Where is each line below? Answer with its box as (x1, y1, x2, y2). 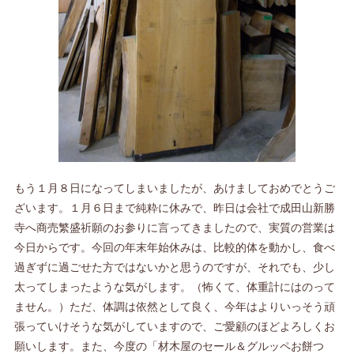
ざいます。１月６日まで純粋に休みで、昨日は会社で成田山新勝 (14, 199, 336, 215)
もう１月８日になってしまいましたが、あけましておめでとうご (14, 179, 336, 195)
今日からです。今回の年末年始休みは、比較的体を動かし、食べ (14, 239, 336, 254)
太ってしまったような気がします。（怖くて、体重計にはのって (14, 278, 336, 294)
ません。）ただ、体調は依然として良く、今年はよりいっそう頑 (14, 298, 336, 314)
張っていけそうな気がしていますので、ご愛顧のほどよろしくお (14, 318, 336, 333)
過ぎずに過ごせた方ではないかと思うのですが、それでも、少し (14, 258, 336, 274)
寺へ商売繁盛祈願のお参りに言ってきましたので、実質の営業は (14, 219, 336, 235)
